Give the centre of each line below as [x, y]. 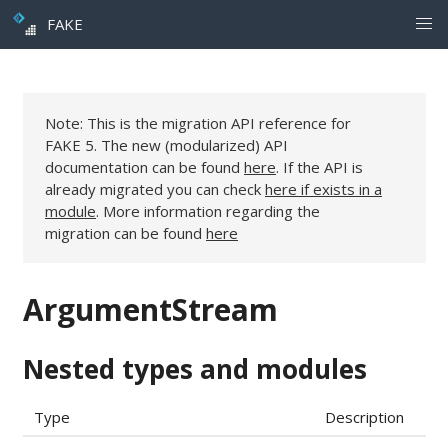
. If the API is [319, 166]
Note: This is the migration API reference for [198, 122]
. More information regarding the [208, 210]
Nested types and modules [194, 369]
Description [364, 417]
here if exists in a [323, 188]
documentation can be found [144, 166]
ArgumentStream [150, 309]
